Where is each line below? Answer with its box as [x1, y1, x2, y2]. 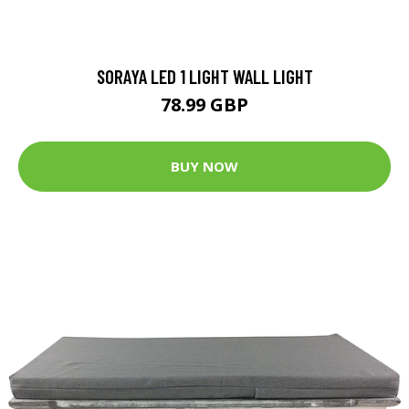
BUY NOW [171, 157, 238, 176]
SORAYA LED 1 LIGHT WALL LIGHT [96, 64, 313, 88]
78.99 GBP [161, 91, 248, 117]
